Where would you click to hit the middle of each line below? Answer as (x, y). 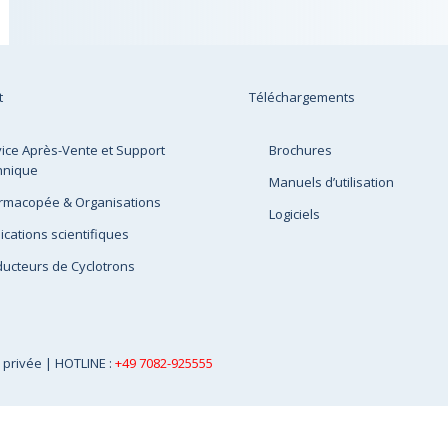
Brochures (300, 150)
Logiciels (294, 214)
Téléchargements (302, 97)
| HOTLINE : (80, 363)
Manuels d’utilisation (331, 182)
